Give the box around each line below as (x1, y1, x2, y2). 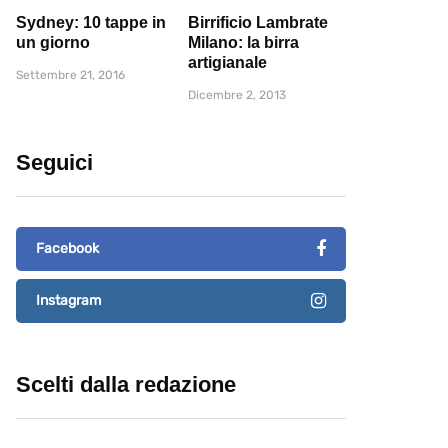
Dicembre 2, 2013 (188, 88, 286, 103)
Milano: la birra (188, 34, 299, 52)
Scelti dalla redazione (16, 372, 236, 398)
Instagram (36, 292, 101, 310)
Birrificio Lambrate (188, 14, 328, 32)
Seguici (16, 150, 93, 176)
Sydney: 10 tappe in (16, 14, 166, 32)
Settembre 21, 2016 (16, 68, 125, 83)
